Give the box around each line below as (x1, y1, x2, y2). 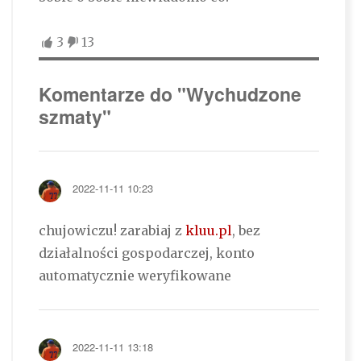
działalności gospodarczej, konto (38, 245, 255, 262)
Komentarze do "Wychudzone (38, 81, 301, 108)
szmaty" (38, 103, 111, 131)
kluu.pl (185, 222, 232, 239)
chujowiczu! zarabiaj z (38, 222, 185, 239)
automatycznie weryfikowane (38, 268, 231, 284)
